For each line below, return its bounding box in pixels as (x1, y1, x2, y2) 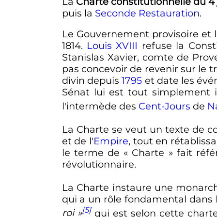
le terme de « (62, 146, 128, 158)
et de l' (62, 135, 94, 147)
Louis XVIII (87, 40, 138, 52)
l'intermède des (62, 100, 139, 112)
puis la (62, 7, 95, 19)
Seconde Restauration (94, 7, 200, 19)
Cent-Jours (138, 100, 190, 112)
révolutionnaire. (62, 158, 136, 170)
